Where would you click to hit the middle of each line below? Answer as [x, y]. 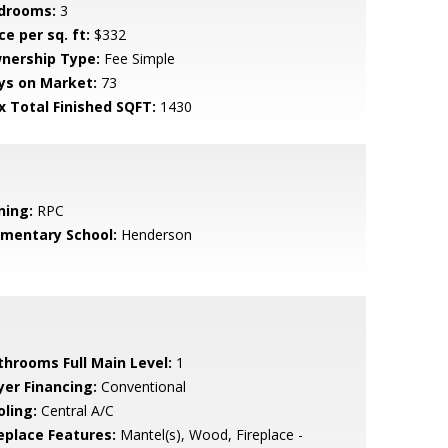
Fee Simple [137, 58]
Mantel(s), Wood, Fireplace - [209, 434]
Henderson [154, 234]
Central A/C [75, 410]
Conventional [141, 386]
